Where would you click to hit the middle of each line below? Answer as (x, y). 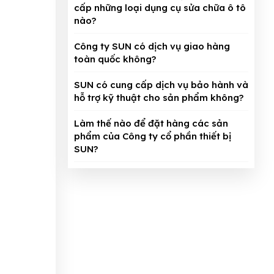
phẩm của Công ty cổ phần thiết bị (153, 136)
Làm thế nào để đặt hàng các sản (151, 124)
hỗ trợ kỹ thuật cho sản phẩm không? (159, 98)
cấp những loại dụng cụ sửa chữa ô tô (160, 8)
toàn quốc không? (115, 59)
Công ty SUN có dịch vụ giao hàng (152, 46)
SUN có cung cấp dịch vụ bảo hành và (161, 85)
